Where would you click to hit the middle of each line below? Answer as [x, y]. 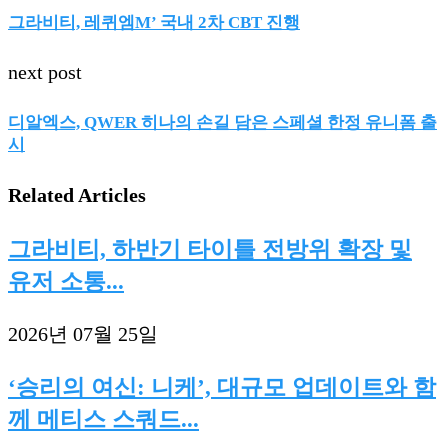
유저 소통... [66, 281]
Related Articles [77, 194]
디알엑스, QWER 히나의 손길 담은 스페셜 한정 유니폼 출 [222, 122]
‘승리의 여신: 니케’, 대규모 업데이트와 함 [222, 387]
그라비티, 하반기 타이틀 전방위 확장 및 [210, 249]
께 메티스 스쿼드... [103, 419]
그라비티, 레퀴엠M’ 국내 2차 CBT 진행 [154, 22]
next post [45, 72]
